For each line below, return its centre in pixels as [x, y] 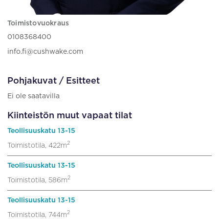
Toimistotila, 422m [37, 145]
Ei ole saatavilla [33, 96]
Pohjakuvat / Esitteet [54, 81]
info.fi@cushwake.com [45, 52]
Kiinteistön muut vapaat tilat [70, 116]
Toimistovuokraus [38, 23]
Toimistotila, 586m [37, 180]
